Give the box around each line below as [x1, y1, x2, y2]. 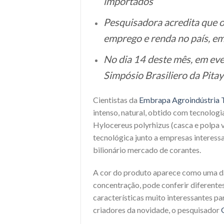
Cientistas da [93, 94, 139, 104]
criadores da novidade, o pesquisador [93, 205, 221, 215]
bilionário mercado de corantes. [93, 144, 201, 154]
